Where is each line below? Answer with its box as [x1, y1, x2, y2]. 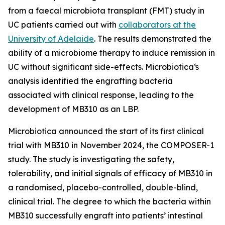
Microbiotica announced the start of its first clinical [8, 126, 204, 136]
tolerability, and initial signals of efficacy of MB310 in [8, 168, 212, 178]
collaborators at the [119, 20, 196, 30]
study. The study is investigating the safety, [8, 154, 174, 164]
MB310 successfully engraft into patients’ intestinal [8, 210, 203, 220]
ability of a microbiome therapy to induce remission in [8, 48, 215, 58]
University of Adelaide [8, 34, 94, 44]
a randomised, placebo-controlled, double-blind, [8, 182, 198, 192]
